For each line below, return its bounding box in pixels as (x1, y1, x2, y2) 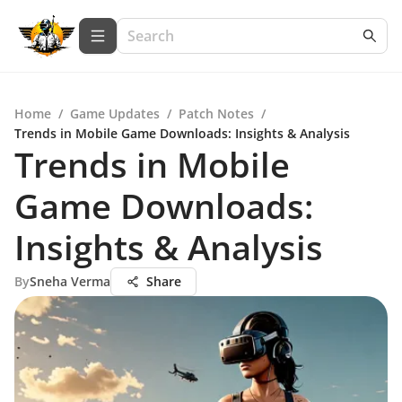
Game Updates (70, 105, 160, 122)
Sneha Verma (30, 273, 110, 290)
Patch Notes (179, 105, 254, 122)
